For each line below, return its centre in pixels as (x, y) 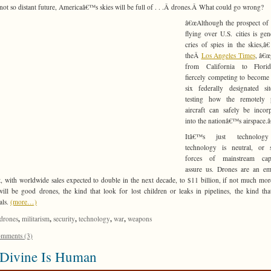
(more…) (24, 202)
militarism (36, 219)
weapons (140, 219)
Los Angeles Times (228, 56)
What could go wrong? (231, 7)
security (64, 219)
